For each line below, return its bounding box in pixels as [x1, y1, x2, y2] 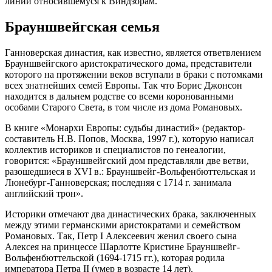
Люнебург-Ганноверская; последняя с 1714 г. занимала [5, 177, 231, 188]
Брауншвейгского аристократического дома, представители [5, 58, 252, 69]
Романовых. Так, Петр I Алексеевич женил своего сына [5, 230, 237, 241]
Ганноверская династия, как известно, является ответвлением [5, 47, 261, 58]
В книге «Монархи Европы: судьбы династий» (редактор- [5, 122, 245, 133]
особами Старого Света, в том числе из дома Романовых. [5, 101, 242, 112]
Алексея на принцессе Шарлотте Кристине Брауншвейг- [5, 241, 240, 252]
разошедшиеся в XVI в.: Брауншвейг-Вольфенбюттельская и [5, 166, 256, 177]
